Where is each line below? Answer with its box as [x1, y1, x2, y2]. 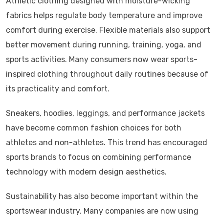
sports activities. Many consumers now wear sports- [6, 55, 197, 65]
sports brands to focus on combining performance [6, 153, 191, 162]
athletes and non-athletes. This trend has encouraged [6, 138, 207, 148]
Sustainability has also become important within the [6, 192, 198, 201]
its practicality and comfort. [6, 84, 109, 94]
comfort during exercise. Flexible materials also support [6, 25, 210, 35]
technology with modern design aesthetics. [6, 167, 167, 177]
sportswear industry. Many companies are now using [6, 206, 198, 216]
